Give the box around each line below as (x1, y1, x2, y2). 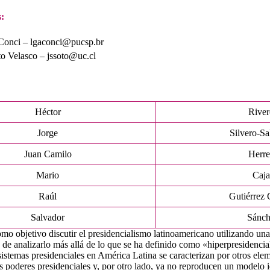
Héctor (34, 106, 61, 117)
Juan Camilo (24, 148, 72, 159)
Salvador (31, 212, 64, 222)
